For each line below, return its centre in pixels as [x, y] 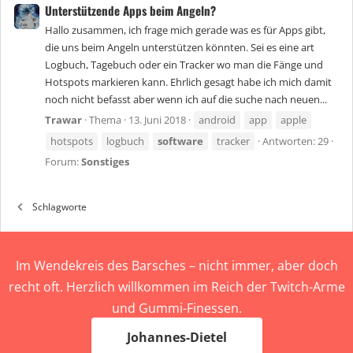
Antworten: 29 [295, 141]
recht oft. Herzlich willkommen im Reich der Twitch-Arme [176, 287]
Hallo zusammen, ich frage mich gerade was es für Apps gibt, [185, 30]
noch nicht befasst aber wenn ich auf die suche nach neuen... [186, 100]
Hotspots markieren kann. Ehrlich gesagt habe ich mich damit [188, 82]
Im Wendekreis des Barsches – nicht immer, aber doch [176, 266]
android [217, 120]
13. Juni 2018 [157, 120]
